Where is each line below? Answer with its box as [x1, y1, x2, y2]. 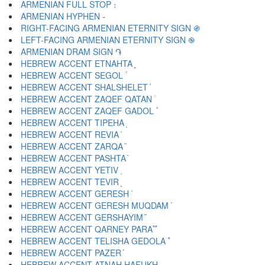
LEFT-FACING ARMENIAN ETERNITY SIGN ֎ [21, 34, 195, 46]
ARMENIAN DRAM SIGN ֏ [21, 46, 121, 57]
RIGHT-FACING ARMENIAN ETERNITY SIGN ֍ [21, 22, 200, 34]
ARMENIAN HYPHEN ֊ [21, 10, 105, 22]
